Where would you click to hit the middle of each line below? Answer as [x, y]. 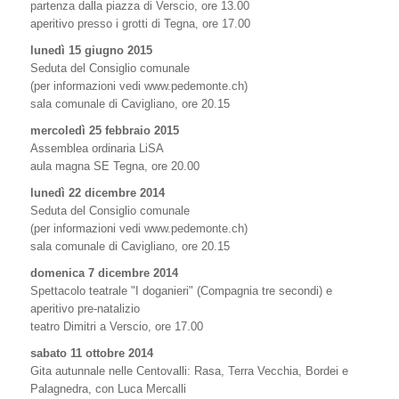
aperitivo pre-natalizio [85, 309]
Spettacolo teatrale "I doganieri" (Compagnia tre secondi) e [181, 291]
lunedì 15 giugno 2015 [91, 50]
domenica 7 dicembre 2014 [104, 273]
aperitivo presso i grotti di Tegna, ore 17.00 [140, 24]
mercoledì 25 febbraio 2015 [105, 130]
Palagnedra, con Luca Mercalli [108, 389]
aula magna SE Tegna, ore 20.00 [115, 166]
